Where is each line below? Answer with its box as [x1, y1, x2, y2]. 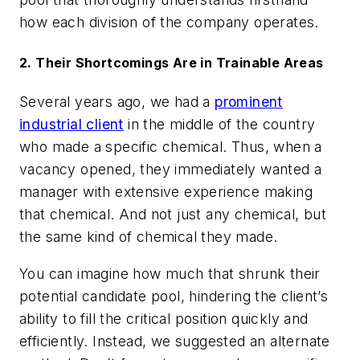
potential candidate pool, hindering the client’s [19, 287, 329, 305]
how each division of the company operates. [19, 14, 319, 31]
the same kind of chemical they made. [19, 228, 278, 245]
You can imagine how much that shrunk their [19, 264, 321, 282]
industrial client [19, 116, 124, 133]
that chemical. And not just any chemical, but [19, 206, 326, 223]
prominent [215, 93, 283, 110]
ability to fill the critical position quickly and [19, 309, 309, 327]
